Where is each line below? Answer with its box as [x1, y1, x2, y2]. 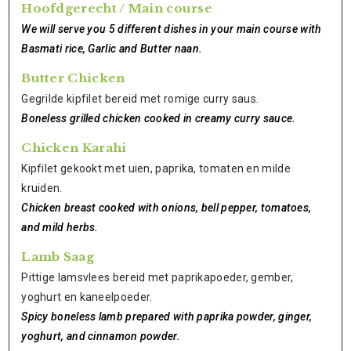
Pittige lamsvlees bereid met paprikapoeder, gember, [21, 271, 294, 284]
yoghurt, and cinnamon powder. [21, 330, 180, 342]
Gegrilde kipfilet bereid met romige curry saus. [21, 92, 259, 105]
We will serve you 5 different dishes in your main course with [21, 23, 322, 35]
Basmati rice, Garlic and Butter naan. [21, 42, 203, 55]
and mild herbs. [21, 221, 99, 233]
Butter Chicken [21, 71, 125, 85]
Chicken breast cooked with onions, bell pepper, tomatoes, [21, 201, 312, 214]
